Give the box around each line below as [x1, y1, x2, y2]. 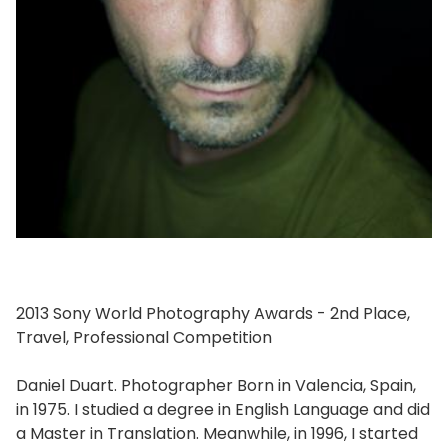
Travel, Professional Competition [16, 325, 272, 349]
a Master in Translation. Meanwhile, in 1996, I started [16, 421, 418, 445]
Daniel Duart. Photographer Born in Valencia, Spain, [16, 373, 416, 397]
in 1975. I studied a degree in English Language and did [16, 397, 430, 421]
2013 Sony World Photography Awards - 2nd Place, [16, 301, 410, 325]
